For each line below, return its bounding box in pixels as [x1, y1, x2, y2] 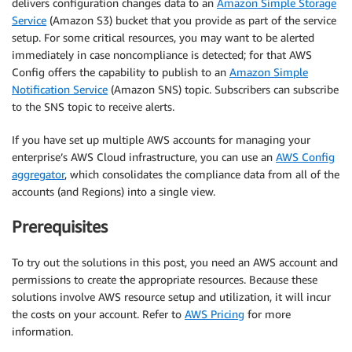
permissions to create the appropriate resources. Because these [12, 272, 317, 286]
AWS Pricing [185, 306, 244, 321]
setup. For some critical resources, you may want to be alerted [12, 30, 314, 44]
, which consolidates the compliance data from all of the [64, 167, 339, 181]
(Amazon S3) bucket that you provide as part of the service [46, 13, 336, 27]
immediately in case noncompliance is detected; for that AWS [12, 47, 312, 61]
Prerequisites [12, 217, 108, 237]
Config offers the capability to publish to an [12, 64, 229, 79]
